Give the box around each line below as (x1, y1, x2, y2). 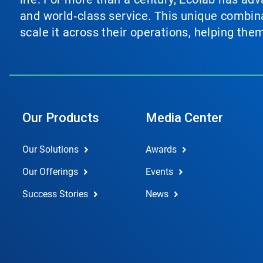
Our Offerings (22, 166, 78, 177)
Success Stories (22, 188, 88, 200)
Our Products (22, 110, 99, 125)
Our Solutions (22, 144, 79, 155)
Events (145, 166, 173, 177)
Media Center (145, 110, 223, 125)
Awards (145, 144, 177, 155)
